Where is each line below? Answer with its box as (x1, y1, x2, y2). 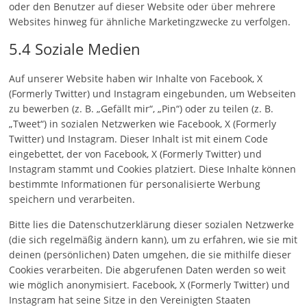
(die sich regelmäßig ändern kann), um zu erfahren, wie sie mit (9, 233, 298, 246)
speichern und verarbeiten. (9, 193, 136, 206)
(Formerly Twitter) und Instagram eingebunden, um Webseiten (9, 87, 297, 100)
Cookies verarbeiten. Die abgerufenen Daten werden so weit (9, 263, 286, 276)
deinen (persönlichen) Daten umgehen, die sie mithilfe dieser (9, 248, 292, 261)
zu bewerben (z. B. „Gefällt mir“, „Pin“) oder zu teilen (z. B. (9, 102, 274, 115)
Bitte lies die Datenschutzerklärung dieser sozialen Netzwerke (9, 218, 295, 231)
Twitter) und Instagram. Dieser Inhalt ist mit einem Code (9, 132, 269, 145)
